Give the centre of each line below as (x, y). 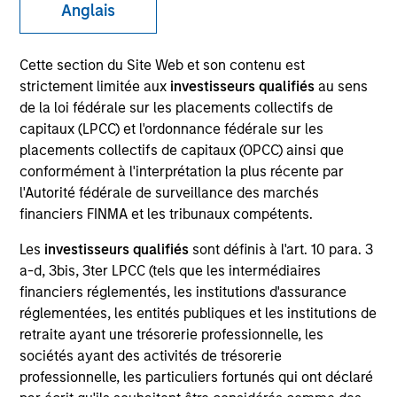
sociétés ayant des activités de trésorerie (151, 356)
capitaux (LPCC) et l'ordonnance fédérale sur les (172, 129)
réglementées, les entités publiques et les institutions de (198, 314)
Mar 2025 (66, 307)
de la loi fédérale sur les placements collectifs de (177, 108)
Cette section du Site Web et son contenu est (163, 66)
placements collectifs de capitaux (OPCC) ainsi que (182, 151)
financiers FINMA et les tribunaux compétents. (167, 214)
